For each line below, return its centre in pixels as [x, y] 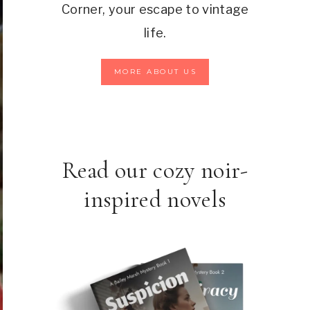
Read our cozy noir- [155, 170]
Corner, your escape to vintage [155, 10]
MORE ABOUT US [155, 72]
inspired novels [155, 199]
